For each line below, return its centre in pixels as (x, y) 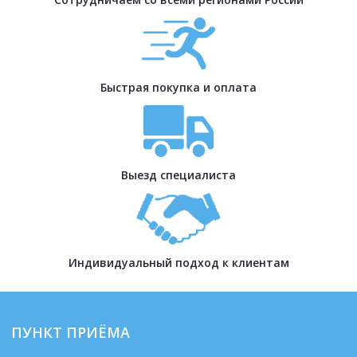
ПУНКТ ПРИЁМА (71, 332)
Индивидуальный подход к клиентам (178, 262)
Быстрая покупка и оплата (178, 87)
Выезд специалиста (178, 175)
